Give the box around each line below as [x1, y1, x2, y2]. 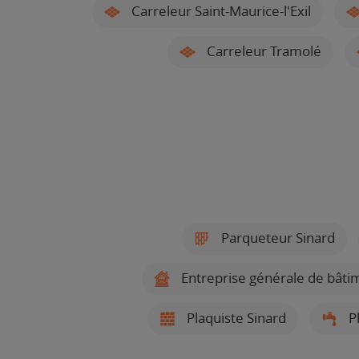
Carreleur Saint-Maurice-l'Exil [128, 2, 311, 19]
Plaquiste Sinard [183, 309, 286, 326]
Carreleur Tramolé [204, 42, 321, 59]
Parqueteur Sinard [217, 229, 335, 246]
